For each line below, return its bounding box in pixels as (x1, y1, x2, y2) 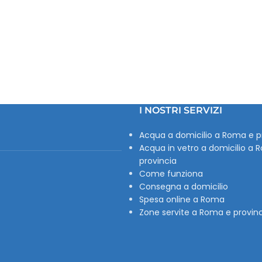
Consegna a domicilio (139, 181, 228, 192)
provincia (139, 155, 177, 167)
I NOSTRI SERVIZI (139, 105, 222, 116)
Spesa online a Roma (139, 194, 225, 205)
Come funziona (139, 168, 203, 180)
